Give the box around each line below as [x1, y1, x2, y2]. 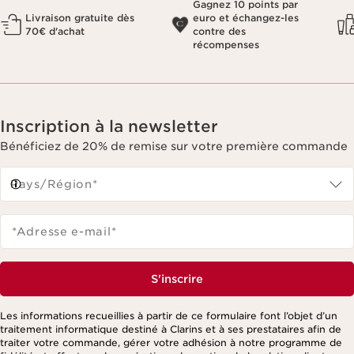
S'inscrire [151, 273, 203, 286]
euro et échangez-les [193, 12, 299, 24]
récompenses [193, 39, 259, 51]
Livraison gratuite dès [25, 12, 134, 24]
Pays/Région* [10, 178, 98, 191]
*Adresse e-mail [12, 225, 111, 239]
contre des [193, 25, 246, 38]
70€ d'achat [25, 25, 85, 38]
